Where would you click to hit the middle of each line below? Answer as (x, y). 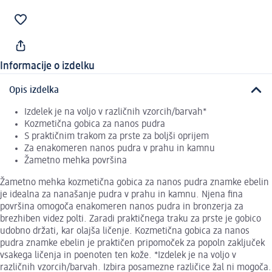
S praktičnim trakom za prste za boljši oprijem (117, 136)
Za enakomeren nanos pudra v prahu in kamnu (120, 148)
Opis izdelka (34, 90)
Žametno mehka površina (76, 161)
